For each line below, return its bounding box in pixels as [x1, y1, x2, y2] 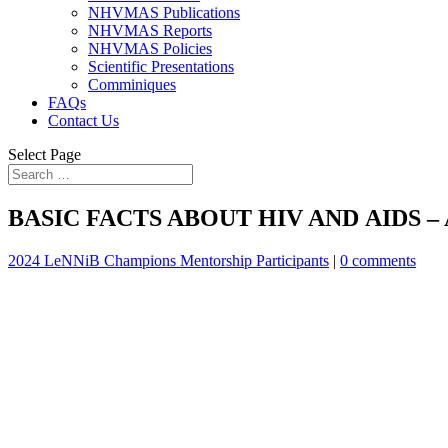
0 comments [340, 251, 416, 269]
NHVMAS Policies [88, 40, 212, 57]
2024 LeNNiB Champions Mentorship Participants [8, 251, 329, 269]
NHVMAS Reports [88, 22, 212, 39]
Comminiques [88, 76, 176, 93]
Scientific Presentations [88, 58, 234, 75]
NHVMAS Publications [88, 4, 240, 21]
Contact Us [48, 112, 119, 129]
